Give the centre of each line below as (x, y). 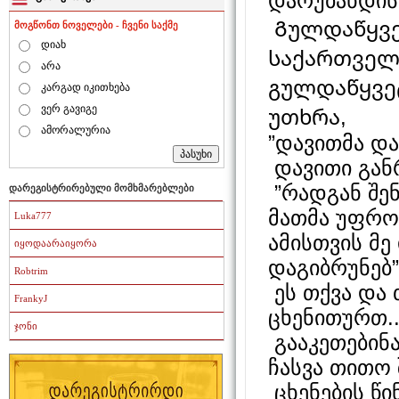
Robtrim (31, 271)
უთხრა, (307, 117)
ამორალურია (76, 130)
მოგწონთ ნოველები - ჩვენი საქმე (96, 25)
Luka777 (33, 216)
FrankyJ (31, 299)
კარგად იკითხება (85, 88)
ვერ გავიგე (69, 109)
